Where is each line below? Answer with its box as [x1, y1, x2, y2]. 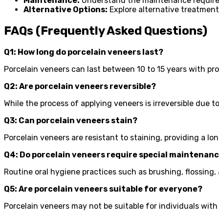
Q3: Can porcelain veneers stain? [4, 115, 137, 125]
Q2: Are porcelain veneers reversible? [4, 81, 156, 91]
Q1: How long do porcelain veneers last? [4, 47, 163, 57]
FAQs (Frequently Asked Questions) [4, 23, 207, 38]
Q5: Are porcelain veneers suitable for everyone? [4, 184, 202, 194]
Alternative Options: [23, 4, 108, 14]
